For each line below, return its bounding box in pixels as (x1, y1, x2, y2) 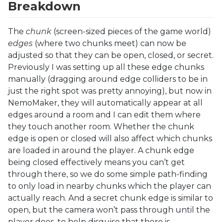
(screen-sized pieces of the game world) (52, 26, 211, 36)
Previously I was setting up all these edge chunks (8, 62, 204, 72)
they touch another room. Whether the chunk (8, 121, 194, 131)
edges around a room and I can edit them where (8, 110, 201, 119)
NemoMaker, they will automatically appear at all (8, 98, 203, 108)
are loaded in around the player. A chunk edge (8, 145, 194, 155)
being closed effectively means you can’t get (8, 157, 185, 167)
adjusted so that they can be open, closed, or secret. (8, 50, 214, 60)
